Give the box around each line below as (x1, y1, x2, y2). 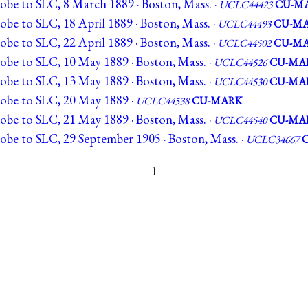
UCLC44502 (218, 36, 271, 51)
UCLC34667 (246, 132, 299, 147)
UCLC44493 (218, 16, 271, 32)
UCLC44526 (214, 55, 267, 70)
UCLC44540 (214, 113, 267, 128)
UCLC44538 (136, 93, 189, 109)
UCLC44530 (214, 74, 267, 89)
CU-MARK (192, 93, 242, 109)
